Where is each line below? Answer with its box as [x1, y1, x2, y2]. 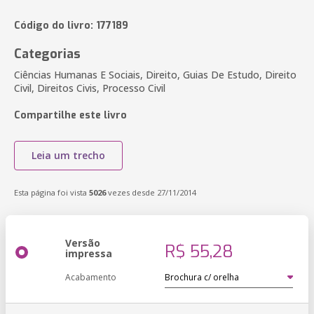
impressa [65, 247, 112, 260]
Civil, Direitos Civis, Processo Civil [14, 81, 165, 95]
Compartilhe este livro [14, 109, 127, 122]
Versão [65, 236, 100, 250]
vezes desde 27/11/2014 [106, 187, 196, 198]
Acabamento [65, 271, 116, 283]
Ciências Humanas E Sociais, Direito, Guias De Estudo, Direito [14, 68, 296, 81]
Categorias [14, 46, 81, 62]
